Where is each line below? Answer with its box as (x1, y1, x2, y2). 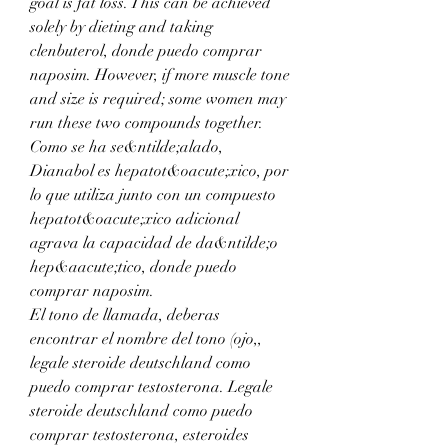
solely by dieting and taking (30, 16, 213, 37)
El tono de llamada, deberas (30, 304, 220, 325)
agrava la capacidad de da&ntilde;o (30, 232, 278, 253)
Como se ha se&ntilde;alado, (30, 136, 223, 157)
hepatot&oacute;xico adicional (30, 208, 239, 229)
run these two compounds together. (30, 112, 263, 133)
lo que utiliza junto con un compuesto (30, 184, 276, 205)
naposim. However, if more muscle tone (30, 64, 290, 85)
